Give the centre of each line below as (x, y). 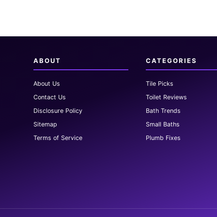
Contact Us (49, 97)
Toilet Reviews (166, 97)
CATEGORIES (171, 61)
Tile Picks (159, 84)
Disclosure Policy (58, 111)
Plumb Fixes (163, 138)
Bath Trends (163, 111)
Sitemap (45, 124)
